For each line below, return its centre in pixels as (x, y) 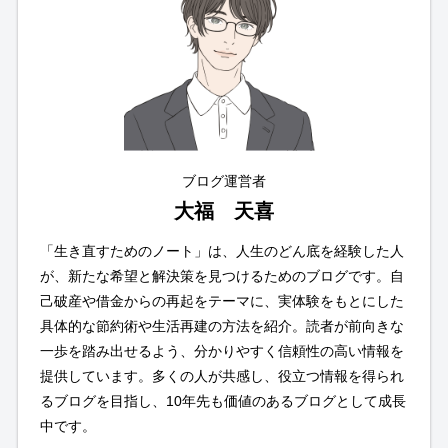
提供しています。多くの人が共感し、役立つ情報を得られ (222, 376)
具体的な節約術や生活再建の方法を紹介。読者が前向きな (222, 326)
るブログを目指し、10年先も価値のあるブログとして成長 (223, 401)
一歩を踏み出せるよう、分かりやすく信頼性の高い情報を (222, 351)
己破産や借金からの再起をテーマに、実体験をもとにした (222, 301)
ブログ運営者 (224, 181)
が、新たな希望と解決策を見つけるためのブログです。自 (222, 276)
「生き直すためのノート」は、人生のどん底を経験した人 (222, 251)
